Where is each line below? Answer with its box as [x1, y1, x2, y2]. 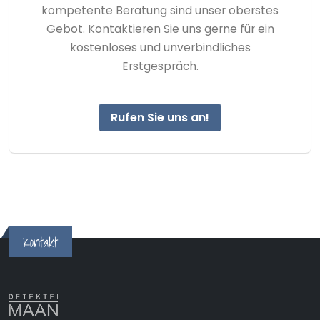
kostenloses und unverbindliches [69, 40, 251, 55]
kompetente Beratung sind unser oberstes [41, 3, 279, 18]
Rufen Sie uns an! [111, 109, 209, 126]
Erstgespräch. [121, 59, 199, 74]
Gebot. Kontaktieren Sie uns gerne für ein [46, 21, 274, 36]
